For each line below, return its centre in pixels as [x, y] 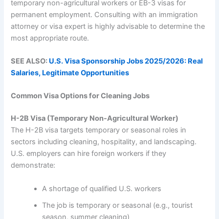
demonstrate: [33, 165]
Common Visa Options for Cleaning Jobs [80, 96]
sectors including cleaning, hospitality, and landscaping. [104, 142]
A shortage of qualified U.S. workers [102, 188]
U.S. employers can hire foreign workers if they [89, 154]
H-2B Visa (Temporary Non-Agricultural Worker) [95, 119]
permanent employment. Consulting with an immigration [105, 14]
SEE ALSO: [30, 61]
